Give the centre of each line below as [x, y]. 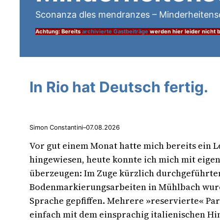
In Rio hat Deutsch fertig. [119, 87]
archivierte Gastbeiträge [115, 31]
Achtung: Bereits [59, 31]
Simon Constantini [56, 128]
